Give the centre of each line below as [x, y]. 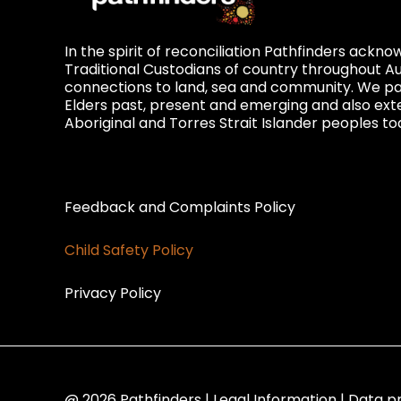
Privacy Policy [113, 293]
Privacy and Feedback [174, 169]
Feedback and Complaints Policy [180, 207]
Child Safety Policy [129, 250]
